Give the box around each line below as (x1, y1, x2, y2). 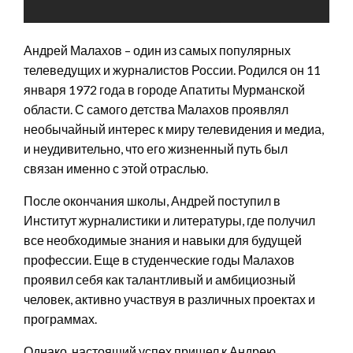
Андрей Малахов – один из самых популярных (24, 42, 291, 58)
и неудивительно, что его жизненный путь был (24, 140, 288, 156)
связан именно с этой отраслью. (24, 160, 208, 176)
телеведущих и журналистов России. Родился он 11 (24, 61, 321, 77)
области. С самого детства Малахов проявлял (24, 101, 288, 117)
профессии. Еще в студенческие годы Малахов (24, 251, 295, 267)
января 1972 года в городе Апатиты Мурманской (24, 81, 305, 97)
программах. (24, 310, 97, 326)
